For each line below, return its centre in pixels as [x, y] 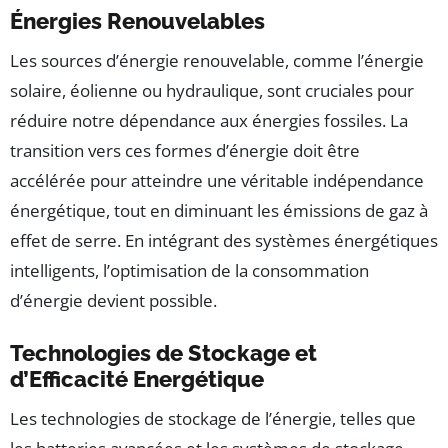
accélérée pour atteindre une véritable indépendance [217, 181]
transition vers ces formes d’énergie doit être [185, 151]
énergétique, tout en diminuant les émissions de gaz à [219, 211]
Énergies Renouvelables [137, 21]
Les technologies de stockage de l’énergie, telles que [213, 419]
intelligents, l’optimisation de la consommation [189, 271]
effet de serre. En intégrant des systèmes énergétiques [224, 241]
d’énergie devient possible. [113, 301]
